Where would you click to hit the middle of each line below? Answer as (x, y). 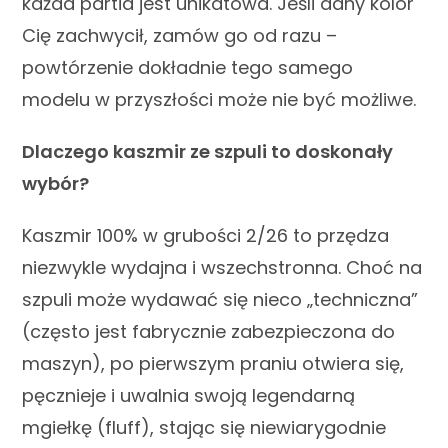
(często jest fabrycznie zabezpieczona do (209, 331)
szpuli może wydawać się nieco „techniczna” (220, 299)
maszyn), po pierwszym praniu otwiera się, (213, 363)
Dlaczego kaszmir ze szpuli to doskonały (208, 151)
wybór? (56, 183)
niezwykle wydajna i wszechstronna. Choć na (222, 267)
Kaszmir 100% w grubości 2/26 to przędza (206, 235)
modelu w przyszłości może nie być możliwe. (219, 99)
